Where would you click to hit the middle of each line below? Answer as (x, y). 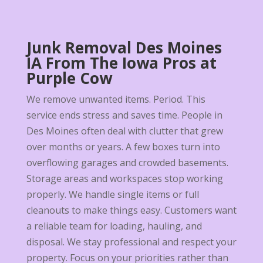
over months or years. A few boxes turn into (123, 147)
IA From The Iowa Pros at (121, 63)
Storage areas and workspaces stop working (124, 179)
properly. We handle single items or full (112, 195)
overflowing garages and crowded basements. (127, 163)
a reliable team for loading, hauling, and (114, 226)
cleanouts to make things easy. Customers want (131, 210)
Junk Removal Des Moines (124, 48)
